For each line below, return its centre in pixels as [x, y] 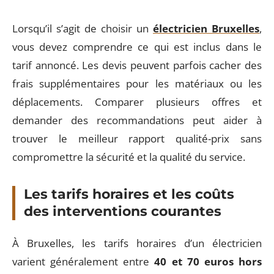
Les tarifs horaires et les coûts [129, 194]
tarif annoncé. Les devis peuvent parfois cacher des [137, 65]
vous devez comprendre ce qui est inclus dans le [137, 47]
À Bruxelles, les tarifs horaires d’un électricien [137, 243]
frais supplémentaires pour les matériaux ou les [137, 83]
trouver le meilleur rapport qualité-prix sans [137, 139]
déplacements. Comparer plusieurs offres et [137, 102]
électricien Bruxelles [206, 28]
